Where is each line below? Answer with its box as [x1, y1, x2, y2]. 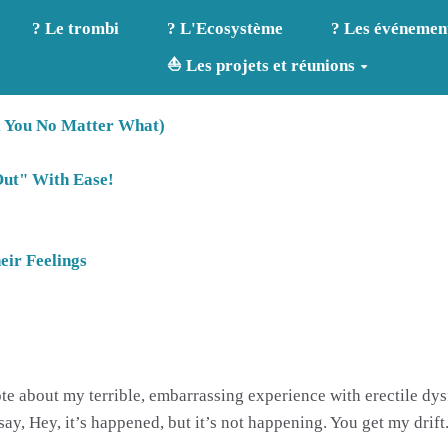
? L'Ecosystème [166, 19, 283, 39]
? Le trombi [32, 19, 120, 39]
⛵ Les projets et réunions [167, 56, 356, 76]
